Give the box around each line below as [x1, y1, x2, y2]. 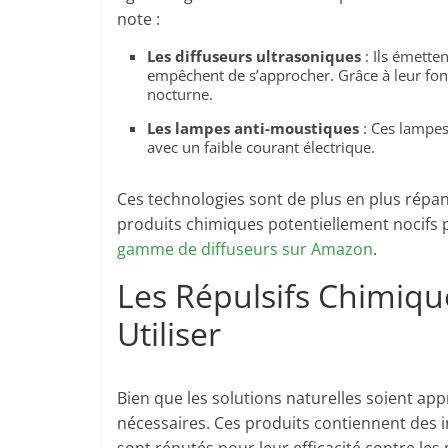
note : [117, 8, 160, 30]
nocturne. [147, 84, 213, 104]
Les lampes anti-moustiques [147, 118, 359, 138]
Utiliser [117, 312, 221, 355]
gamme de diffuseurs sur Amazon [117, 238, 373, 260]
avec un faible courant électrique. [147, 137, 375, 157]
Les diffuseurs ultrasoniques [147, 46, 361, 66]
